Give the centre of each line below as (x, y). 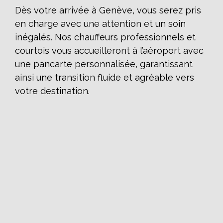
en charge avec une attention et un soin (100, 23)
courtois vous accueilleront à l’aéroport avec (109, 50)
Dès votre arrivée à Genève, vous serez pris (108, 10)
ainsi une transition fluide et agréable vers (105, 77)
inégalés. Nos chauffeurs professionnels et (105, 37)
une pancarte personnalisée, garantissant (104, 64)
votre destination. (52, 91)
